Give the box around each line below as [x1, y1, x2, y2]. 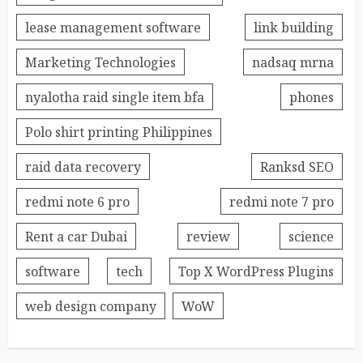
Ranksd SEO [260, 157, 334, 176]
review [186, 227, 230, 246]
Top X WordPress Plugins [178, 262, 334, 280]
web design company [25, 297, 156, 315]
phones [289, 88, 334, 106]
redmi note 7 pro [229, 192, 334, 211]
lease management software [25, 18, 201, 36]
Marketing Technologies [25, 53, 176, 71]
